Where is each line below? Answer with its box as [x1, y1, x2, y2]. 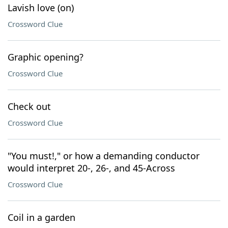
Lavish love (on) [8, 2, 74, 14]
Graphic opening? [8, 51, 83, 63]
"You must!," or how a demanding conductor [8, 150, 199, 162]
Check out [8, 100, 51, 112]
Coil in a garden [8, 211, 75, 223]
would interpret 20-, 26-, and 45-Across [8, 162, 175, 174]
